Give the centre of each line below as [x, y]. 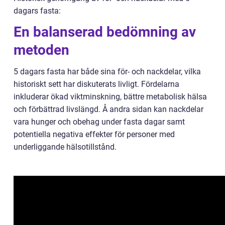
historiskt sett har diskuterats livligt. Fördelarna [96, 84]
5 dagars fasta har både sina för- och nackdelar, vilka [107, 72]
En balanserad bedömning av [105, 32]
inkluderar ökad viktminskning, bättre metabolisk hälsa [110, 97]
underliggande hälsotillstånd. [65, 147]
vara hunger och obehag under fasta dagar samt [99, 122]
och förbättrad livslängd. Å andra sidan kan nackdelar [108, 109]
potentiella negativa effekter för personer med [94, 135]
